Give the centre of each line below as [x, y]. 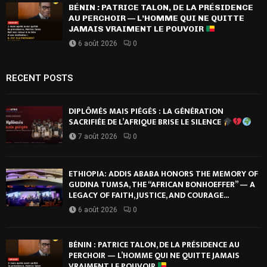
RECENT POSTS [39, 78]
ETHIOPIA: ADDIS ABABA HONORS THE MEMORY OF [163, 173]
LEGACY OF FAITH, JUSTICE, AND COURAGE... [149, 195]
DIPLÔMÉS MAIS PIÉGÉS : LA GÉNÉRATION [146, 111]
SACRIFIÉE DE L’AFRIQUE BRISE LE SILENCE [146, 122]
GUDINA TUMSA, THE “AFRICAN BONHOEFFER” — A [162, 184]
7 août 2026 [98, 137]
